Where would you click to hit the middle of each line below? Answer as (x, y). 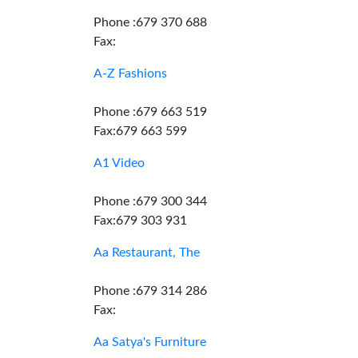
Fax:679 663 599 (140, 131)
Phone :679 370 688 (150, 22)
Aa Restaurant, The (147, 253)
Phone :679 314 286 (150, 291)
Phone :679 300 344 (150, 201)
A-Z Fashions (130, 74)
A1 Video (119, 163)
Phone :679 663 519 (150, 112)
